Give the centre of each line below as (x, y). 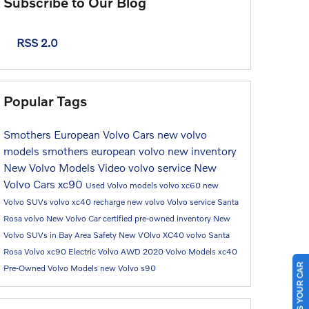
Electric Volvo (94, 251)
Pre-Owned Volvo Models (52, 268)
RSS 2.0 (36, 42)
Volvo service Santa (203, 202)
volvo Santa (208, 235)
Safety (106, 235)
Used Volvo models (122, 185)
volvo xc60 (181, 185)
